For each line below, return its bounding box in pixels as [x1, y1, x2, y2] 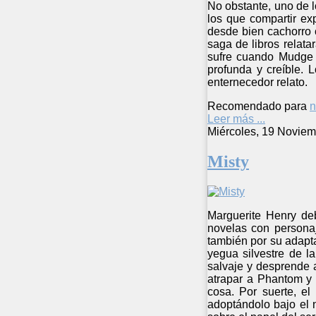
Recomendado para [207, 100, 307, 113]
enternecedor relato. [207, 76, 308, 89]
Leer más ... [207, 113, 265, 126]
